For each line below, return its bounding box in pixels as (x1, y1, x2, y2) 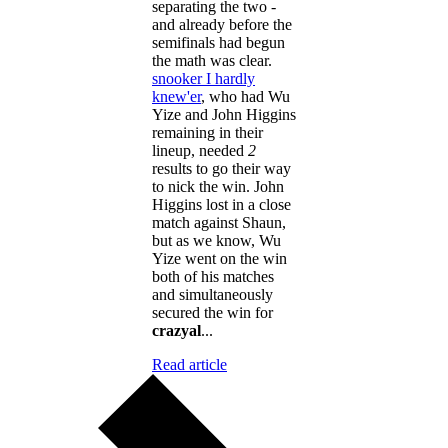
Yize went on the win (152, 249, 287, 267)
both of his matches (152, 267, 274, 285)
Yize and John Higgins (152, 105, 296, 123)
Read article (152, 355, 227, 373)
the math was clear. (152, 51, 272, 69)
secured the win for (152, 303, 273, 321)
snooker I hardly (152, 69, 255, 87)
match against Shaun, (152, 213, 286, 231)
